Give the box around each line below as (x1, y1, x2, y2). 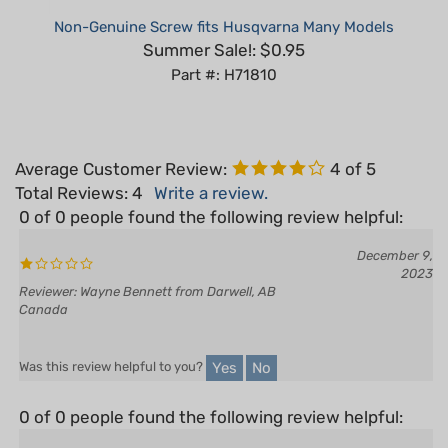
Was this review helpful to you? (19, 330, 206, 346)
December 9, (357, 218, 433, 234)
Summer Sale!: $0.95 (143, 10, 305, 31)
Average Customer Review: (15, 129, 227, 150)
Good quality (94, 427, 179, 443)
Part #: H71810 (171, 36, 277, 55)
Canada (19, 272, 68, 288)
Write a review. (154, 153, 268, 174)
